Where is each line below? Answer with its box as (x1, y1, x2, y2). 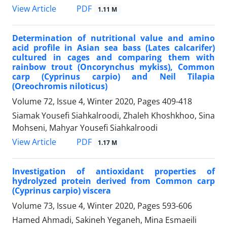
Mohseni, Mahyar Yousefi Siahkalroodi (12, 122, 158, 133)
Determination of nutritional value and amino (12, 32, 215, 44)
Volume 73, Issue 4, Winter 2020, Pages (12, 200, 162, 212)
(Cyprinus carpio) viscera (12, 185, 111, 197)
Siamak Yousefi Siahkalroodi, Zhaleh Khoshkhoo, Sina (12, 109, 215, 121)
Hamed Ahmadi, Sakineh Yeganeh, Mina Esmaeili (12, 214, 197, 226)
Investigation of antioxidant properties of (12, 166, 215, 177)
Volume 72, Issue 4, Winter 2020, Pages (12, 95, 162, 107)
